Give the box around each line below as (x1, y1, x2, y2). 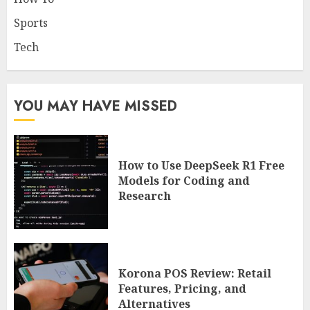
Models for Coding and (118, 172, 250, 188)
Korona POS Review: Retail (118, 265, 271, 281)
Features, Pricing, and (118, 280, 246, 296)
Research (118, 188, 171, 203)
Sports (14, 15, 48, 31)
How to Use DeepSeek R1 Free (118, 157, 284, 173)
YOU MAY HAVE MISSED (14, 96, 177, 117)
